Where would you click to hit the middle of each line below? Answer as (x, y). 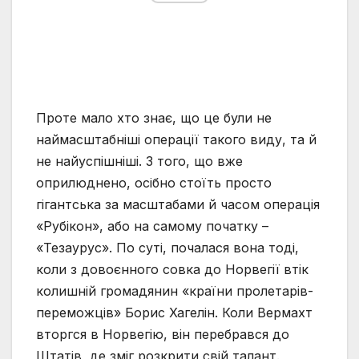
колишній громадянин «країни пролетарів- (175, 291)
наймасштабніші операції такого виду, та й (176, 140)
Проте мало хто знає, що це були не (154, 118)
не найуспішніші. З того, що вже (139, 161)
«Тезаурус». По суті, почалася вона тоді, (167, 248)
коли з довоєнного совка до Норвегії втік (172, 270)
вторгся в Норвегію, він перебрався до (163, 335)
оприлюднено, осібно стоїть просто (154, 183)
